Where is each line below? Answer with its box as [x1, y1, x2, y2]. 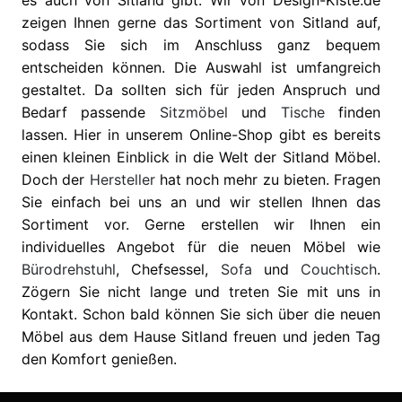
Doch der [22, 170, 90, 189]
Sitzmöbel [159, 103, 228, 122]
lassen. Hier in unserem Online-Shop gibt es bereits [22, 126, 380, 144]
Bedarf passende [22, 103, 160, 122]
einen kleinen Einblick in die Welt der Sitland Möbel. [22, 148, 380, 167]
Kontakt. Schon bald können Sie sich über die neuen [22, 305, 380, 324]
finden [324, 103, 381, 122]
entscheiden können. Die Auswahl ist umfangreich [22, 58, 380, 77]
